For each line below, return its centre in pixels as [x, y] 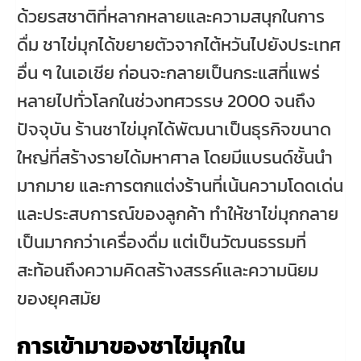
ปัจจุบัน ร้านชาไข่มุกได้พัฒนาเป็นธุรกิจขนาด [174, 129]
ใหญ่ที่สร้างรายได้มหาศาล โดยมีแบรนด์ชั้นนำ [175, 157]
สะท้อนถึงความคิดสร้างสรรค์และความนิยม [168, 270]
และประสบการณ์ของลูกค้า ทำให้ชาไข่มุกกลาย [178, 214]
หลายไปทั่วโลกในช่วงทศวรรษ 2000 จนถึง [166, 101]
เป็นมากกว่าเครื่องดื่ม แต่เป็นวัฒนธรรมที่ [162, 242]
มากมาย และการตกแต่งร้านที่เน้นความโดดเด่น [180, 185]
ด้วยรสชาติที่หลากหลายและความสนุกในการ [171, 16]
